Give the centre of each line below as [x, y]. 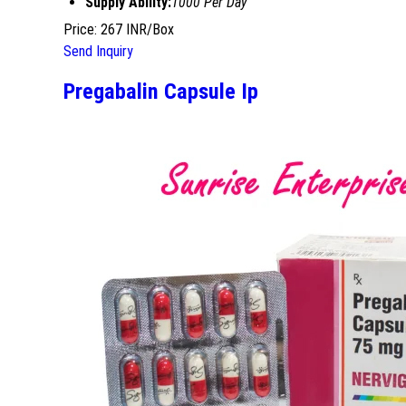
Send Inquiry [98, 51]
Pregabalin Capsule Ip [161, 91]
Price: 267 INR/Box [119, 29]
